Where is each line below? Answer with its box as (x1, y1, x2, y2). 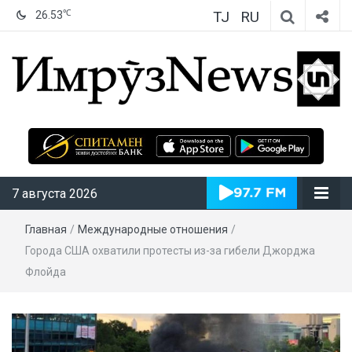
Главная (25, 222, 67, 236)
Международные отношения (78, 222, 228, 236)
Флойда (25, 265, 66, 278)
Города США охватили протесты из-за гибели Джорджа (25, 244, 315, 257)
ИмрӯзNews (176, 112, 320, 145)
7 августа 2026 (12, 185, 97, 201)
